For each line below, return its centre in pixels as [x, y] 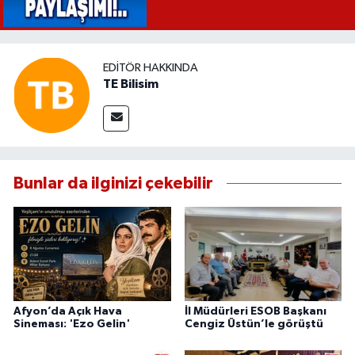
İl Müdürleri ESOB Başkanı [255, 311]
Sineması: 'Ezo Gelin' [72, 324]
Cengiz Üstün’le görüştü [254, 324]
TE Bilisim [131, 84]
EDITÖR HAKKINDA [151, 67]
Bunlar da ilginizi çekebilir [113, 184]
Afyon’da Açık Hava [68, 311]
